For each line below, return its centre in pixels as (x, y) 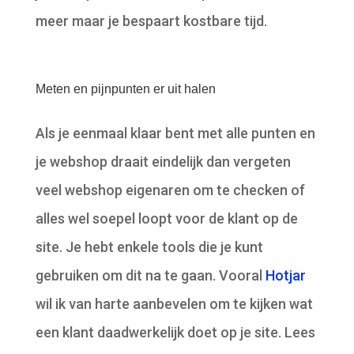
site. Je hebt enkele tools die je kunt (149, 247)
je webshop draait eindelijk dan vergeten (163, 162)
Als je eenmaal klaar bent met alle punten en (175, 134)
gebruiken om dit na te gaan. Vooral (150, 276)
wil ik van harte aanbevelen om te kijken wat (174, 304)
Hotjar (285, 276)
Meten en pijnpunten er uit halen (125, 89)
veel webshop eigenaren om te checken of (170, 190)
